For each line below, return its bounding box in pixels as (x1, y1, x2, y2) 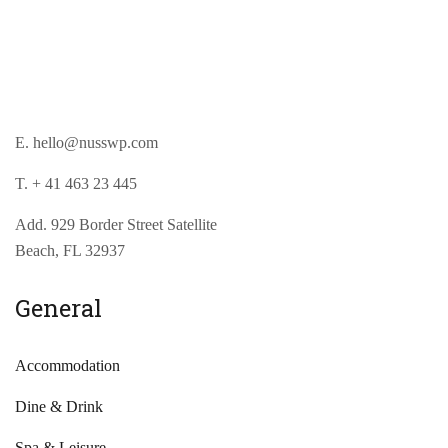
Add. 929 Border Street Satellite (15, 215, 217, 233)
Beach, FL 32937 (15, 241, 125, 259)
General (15, 291, 102, 324)
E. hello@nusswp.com (15, 133, 158, 151)
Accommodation (15, 356, 120, 374)
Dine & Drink (15, 397, 103, 415)
